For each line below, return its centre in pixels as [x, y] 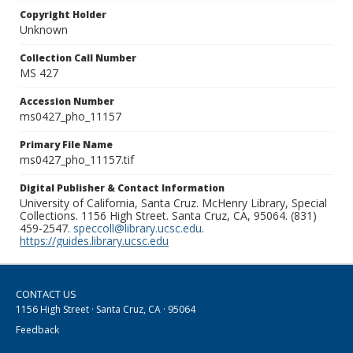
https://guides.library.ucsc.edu [94, 241]
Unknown [44, 30]
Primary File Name [66, 145]
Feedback [37, 330]
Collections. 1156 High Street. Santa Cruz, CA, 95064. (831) [168, 216]
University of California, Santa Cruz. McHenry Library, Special [173, 203]
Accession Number [67, 102]
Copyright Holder [63, 15]
